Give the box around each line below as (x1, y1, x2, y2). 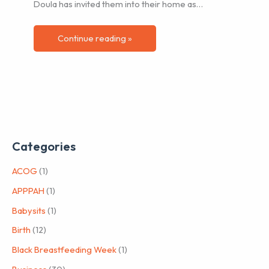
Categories (12, 139, 76, 154)
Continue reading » (58, 32, 133, 44)
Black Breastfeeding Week (12, 243, 116, 255)
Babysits (12, 204, 46, 216)
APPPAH (12, 184, 44, 196)
